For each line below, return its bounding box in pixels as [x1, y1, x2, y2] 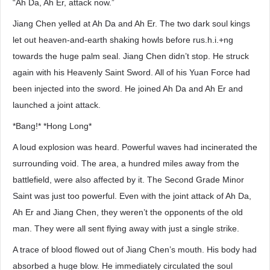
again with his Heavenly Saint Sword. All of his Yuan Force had [13, 67, 250, 77]
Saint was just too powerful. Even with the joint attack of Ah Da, [13, 191, 251, 201]
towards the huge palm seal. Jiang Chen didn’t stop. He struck [13, 51, 249, 61]
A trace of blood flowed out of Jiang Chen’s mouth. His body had [13, 245, 257, 254]
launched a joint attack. [13, 100, 101, 110]
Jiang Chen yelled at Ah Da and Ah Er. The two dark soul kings [13, 19, 250, 28]
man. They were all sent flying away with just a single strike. [13, 224, 239, 233]
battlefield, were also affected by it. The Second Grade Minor [13, 175, 244, 184]
